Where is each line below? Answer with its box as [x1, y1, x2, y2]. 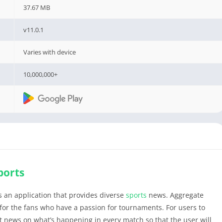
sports [126, 190, 147, 200]
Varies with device [23, 48, 76, 56]
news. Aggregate [147, 190, 204, 200]
